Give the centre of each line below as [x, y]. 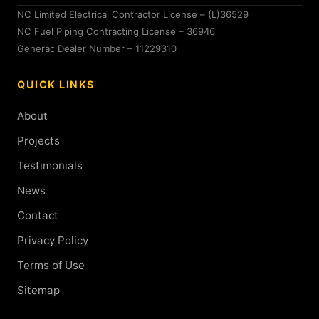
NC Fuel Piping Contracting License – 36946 [116, 32]
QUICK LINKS [56, 85]
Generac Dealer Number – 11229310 [97, 49]
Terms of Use [51, 266]
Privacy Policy [53, 241]
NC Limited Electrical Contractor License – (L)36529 [133, 15]
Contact [38, 216]
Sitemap [38, 291]
